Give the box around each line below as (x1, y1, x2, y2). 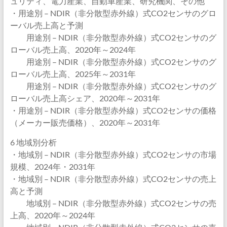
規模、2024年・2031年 (10, 162, 95, 171)
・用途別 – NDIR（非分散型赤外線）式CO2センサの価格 (10, 105, 216, 115)
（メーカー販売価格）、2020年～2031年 (10, 118, 160, 127)
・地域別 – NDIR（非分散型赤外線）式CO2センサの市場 (10, 149, 216, 159)
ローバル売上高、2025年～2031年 (10, 69, 136, 79)
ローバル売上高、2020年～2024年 (10, 45, 136, 54)
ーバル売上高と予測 (10, 20, 83, 30)
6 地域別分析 (10, 137, 57, 147)
